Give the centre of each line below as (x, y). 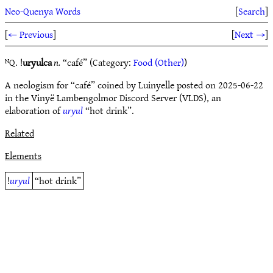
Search (252, 11)
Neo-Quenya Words (43, 11)
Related (19, 133)
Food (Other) (159, 62)
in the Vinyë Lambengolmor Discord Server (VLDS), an (113, 97)
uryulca (37, 62)
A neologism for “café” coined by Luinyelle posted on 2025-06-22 (134, 85)
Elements (23, 155)
